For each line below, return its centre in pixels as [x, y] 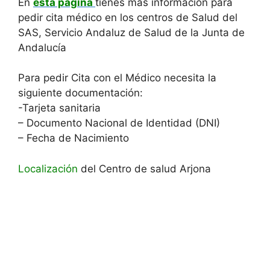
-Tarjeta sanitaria [59, 108]
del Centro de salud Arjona [144, 168]
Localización [48, 168]
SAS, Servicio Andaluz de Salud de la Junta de [131, 32]
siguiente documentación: [80, 93]
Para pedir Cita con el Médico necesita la [117, 78]
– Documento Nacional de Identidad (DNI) [119, 123]
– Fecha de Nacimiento [74, 138]
